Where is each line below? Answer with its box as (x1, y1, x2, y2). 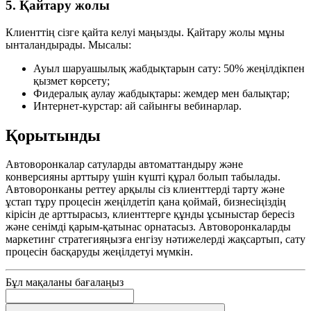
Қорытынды (6, 126, 101, 144)
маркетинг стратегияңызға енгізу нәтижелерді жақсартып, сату (6, 233, 305, 246)
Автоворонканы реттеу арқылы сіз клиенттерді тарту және (6, 183, 285, 196)
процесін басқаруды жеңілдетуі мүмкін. (6, 246, 193, 258)
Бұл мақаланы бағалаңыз (6, 276, 124, 289)
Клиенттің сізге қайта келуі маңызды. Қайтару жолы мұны (6, 26, 285, 38)
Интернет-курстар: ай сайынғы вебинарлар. (33, 99, 242, 112)
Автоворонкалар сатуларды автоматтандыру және (6, 158, 243, 171)
